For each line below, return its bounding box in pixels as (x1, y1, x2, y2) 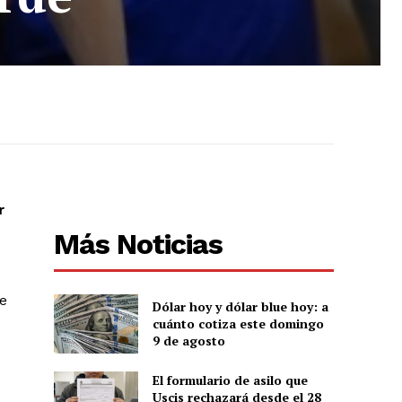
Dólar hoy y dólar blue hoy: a (152, 298, 328, 316)
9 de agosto (152, 332, 225, 350)
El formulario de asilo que (152, 371, 308, 389)
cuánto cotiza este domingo (152, 315, 324, 333)
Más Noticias (54, 227, 223, 262)
